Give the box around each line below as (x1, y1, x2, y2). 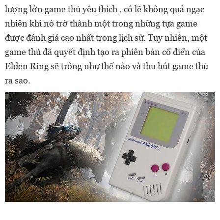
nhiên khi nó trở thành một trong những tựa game (5, 18, 197, 28)
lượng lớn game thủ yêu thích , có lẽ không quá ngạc (5, 4, 204, 14)
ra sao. (5, 75, 30, 85)
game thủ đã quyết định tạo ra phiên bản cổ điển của (5, 47, 205, 57)
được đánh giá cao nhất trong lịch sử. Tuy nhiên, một (5, 32, 207, 43)
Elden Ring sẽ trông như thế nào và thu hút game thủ (5, 61, 208, 71)
